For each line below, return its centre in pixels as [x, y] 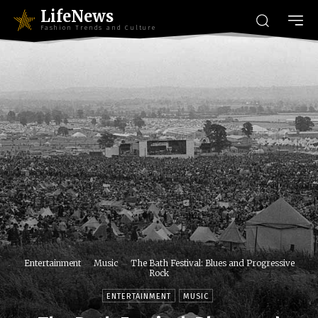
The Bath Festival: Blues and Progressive [212, 263]
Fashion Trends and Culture [98, 28]
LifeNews [77, 16]
